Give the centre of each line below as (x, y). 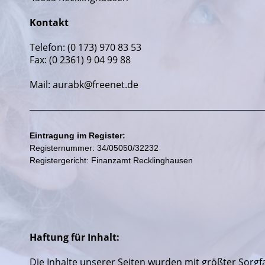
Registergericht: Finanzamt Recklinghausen (111, 160)
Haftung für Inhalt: (75, 237)
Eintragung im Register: (79, 135)
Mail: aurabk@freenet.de (84, 85)
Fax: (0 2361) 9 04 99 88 (80, 60)
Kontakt (49, 22)
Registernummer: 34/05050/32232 (95, 148)
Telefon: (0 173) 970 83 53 (85, 47)
